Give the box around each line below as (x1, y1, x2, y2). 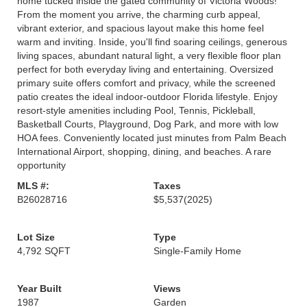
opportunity (17, 160, 66, 171)
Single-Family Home (153, 245, 241, 256)
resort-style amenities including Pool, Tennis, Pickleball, (17, 105, 256, 116)
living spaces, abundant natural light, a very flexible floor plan (17, 50, 281, 61)
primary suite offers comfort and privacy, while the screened (17, 77, 275, 88)
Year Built (17, 283, 62, 294)
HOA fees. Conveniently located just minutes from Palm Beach (17, 132, 286, 143)
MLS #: (17, 180, 49, 191)
